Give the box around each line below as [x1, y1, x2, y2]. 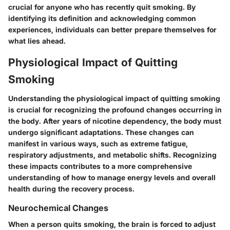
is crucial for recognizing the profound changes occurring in [8, 105, 222, 114]
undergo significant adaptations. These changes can [8, 128, 194, 137]
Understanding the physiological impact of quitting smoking [8, 94, 220, 103]
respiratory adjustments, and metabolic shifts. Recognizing [8, 150, 217, 160]
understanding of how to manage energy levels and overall [8, 173, 216, 182]
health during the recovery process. [8, 184, 135, 194]
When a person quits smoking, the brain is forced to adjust [8, 220, 216, 229]
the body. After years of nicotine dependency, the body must [8, 117, 221, 126]
